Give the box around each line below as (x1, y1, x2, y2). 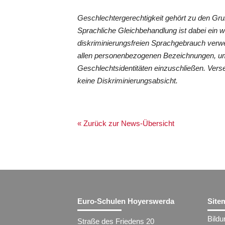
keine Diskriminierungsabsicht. (77, 76, 178, 85)
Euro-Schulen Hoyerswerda (77, 196, 175, 205)
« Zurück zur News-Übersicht (77, 119, 175, 128)
